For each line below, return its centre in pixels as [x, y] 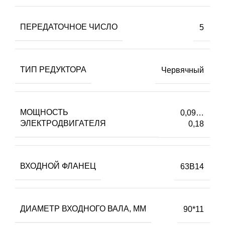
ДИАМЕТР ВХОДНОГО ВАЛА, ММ [83, 209]
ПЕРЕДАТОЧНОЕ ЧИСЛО [69, 27]
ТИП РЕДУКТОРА [53, 70]
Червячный [183, 70]
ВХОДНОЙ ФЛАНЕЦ [58, 166]
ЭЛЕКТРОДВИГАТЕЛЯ [63, 124]
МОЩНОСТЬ [44, 113]
